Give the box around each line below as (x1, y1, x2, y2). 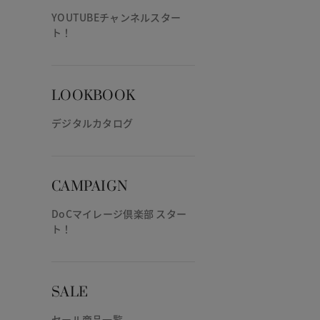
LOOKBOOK (51, 87, 136, 106)
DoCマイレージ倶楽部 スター (51, 206, 187, 221)
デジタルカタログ (51, 116, 134, 131)
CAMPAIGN (51, 178, 129, 196)
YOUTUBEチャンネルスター (51, 10, 181, 25)
